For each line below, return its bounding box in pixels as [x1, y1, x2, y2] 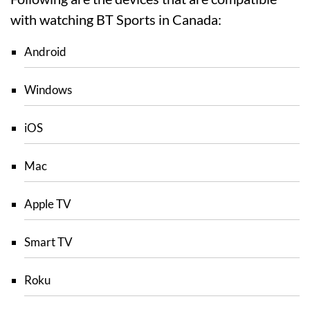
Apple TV [24, 197, 71, 211]
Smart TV [24, 235, 73, 249]
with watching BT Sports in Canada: [10, 11, 221, 28]
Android [24, 44, 66, 59]
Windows [24, 82, 72, 97]
